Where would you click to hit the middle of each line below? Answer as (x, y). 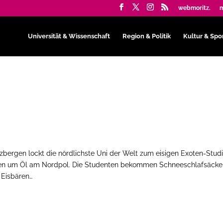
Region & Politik (146, 36)
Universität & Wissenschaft (69, 36)
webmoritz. (194, 8)
